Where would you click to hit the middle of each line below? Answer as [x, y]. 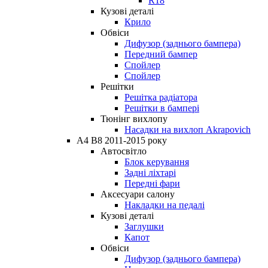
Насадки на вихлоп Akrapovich [188, 129]
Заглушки [144, 226]
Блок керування [157, 162]
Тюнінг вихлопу [134, 118]
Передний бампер [161, 54]
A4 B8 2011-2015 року [122, 140]
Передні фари [152, 183]
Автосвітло [124, 151]
